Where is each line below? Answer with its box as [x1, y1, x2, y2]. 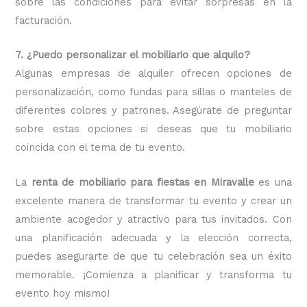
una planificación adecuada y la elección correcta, [15, 231, 292, 244]
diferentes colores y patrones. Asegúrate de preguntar [15, 104, 292, 117]
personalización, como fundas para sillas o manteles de [15, 86, 292, 99]
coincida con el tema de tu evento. [15, 141, 186, 154]
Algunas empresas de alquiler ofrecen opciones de [15, 67, 292, 80]
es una [258, 175, 292, 188]
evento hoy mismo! [15, 286, 110, 299]
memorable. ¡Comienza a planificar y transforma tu [15, 268, 292, 281]
